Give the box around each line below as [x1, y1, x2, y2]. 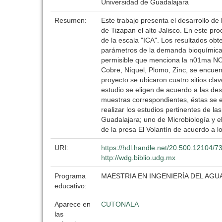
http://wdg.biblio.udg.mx [101, 154, 175, 162]
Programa [55, 172, 86, 180]
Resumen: [55, 16, 89, 24]
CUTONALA [101, 200, 139, 208]
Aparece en [55, 200, 91, 208]
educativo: [55, 182, 89, 190]
